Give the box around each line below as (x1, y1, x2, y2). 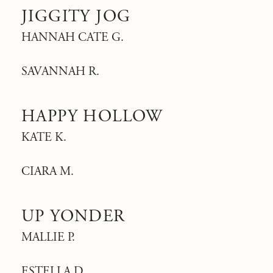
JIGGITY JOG (21, 5, 131, 27)
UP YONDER (21, 205, 126, 227)
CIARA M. (21, 164, 74, 179)
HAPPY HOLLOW (21, 105, 163, 127)
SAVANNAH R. (21, 64, 99, 79)
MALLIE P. (21, 230, 75, 245)
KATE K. (21, 130, 66, 145)
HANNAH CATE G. (21, 30, 124, 45)
